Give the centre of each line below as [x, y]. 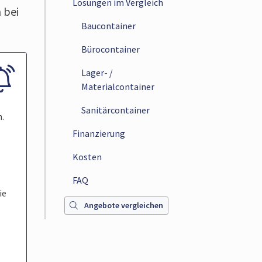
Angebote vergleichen [123, 205]
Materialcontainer [118, 87]
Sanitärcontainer [115, 110]
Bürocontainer [110, 49]
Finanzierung [99, 133]
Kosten [87, 157]
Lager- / [97, 73]
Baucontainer [108, 26]
